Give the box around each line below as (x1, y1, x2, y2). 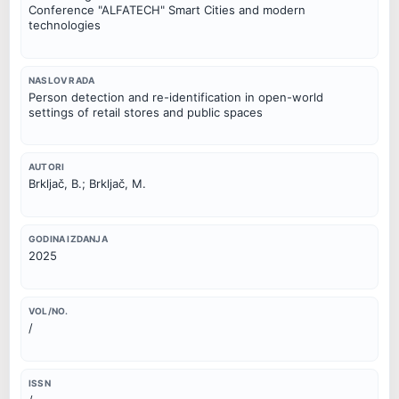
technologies (28, 17, 101, 32)
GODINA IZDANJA (28, 233, 108, 245)
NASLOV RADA (28, 74, 95, 85)
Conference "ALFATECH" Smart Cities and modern (28, 2, 305, 17)
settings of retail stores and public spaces (28, 104, 263, 119)
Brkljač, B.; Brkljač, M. (28, 176, 146, 191)
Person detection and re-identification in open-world (28, 89, 323, 104)
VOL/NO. (28, 305, 69, 317)
